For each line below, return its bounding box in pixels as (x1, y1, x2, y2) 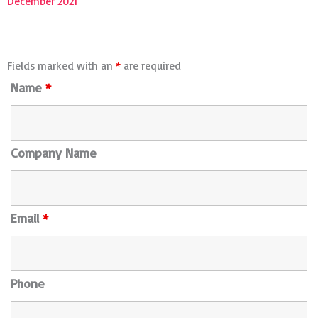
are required (121, 57, 181, 72)
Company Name (11, 144, 97, 160)
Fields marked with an (7, 57, 116, 72)
